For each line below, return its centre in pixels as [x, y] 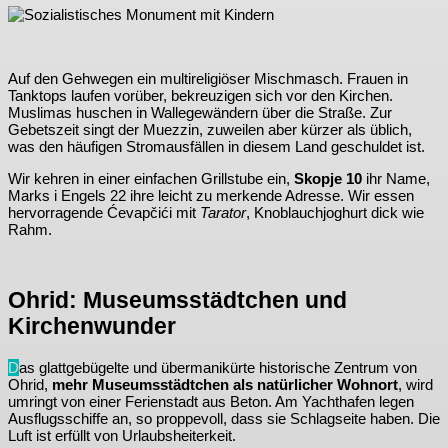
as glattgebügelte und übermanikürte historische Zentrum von [218, 368]
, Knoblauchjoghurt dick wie [335, 212]
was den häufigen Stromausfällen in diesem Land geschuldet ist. [216, 146]
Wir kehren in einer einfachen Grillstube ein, [151, 178]
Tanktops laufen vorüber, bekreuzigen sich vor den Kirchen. [200, 95]
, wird [415, 385]
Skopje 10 [328, 178]
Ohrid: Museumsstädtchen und [177, 301]
